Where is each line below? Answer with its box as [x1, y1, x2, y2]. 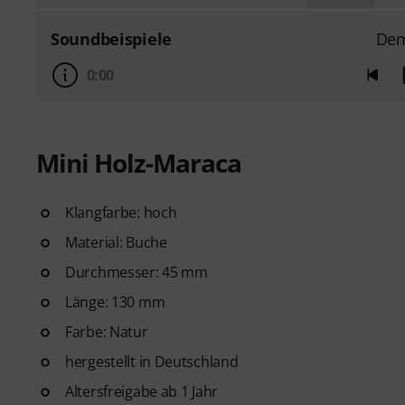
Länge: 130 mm [65, 291, 165, 312]
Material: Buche [65, 231, 167, 252]
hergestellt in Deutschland [65, 351, 239, 372]
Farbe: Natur [65, 321, 148, 342]
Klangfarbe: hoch [65, 202, 177, 222]
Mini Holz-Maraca [36, 145, 241, 180]
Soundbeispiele [51, 27, 172, 50]
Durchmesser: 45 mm [65, 261, 208, 282]
